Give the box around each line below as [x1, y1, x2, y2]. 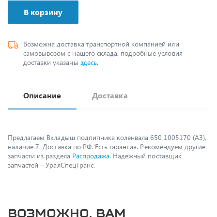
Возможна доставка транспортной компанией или [23, 18, 179, 27]
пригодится [8, 202, 99, 216]
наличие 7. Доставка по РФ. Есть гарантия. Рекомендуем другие [8, 121, 206, 130]
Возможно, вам [8, 185, 126, 199]
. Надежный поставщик [109, 130, 182, 139]
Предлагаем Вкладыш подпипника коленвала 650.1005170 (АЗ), [8, 111, 206, 121]
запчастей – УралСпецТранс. [8, 139, 95, 148]
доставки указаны [23, 36, 80, 46]
